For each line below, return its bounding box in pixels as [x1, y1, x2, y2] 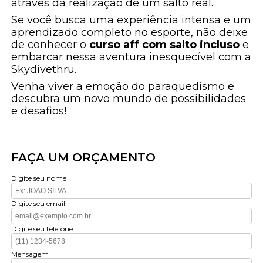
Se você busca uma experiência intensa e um [11, 14, 252, 27]
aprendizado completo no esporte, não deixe [11, 26, 248, 39]
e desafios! [11, 104, 67, 118]
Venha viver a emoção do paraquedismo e [11, 80, 235, 93]
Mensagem [11, 249, 49, 259]
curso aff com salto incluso [89, 38, 240, 52]
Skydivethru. [11, 63, 77, 76]
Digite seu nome [11, 174, 67, 183]
